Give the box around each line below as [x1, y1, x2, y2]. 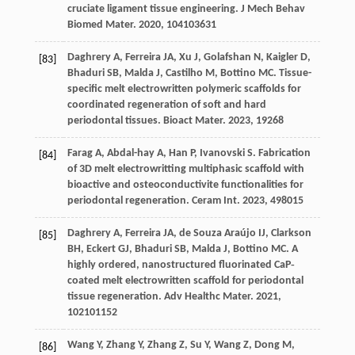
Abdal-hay [106, 147, 155, 160]
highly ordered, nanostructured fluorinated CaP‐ [67, 259, 295, 272]
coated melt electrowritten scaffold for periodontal [67, 275, 303, 288]
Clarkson [270, 227, 311, 240]
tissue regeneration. [67, 291, 164, 303]
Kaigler [265, 52, 298, 64]
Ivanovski [199, 147, 245, 160]
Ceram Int [191, 195, 237, 208]
